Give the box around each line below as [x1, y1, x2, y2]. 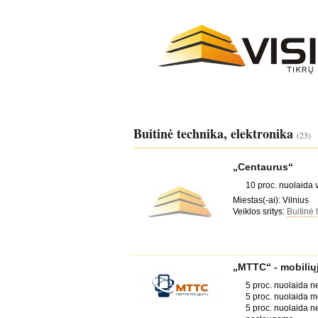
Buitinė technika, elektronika [133, 124, 297, 143]
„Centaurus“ [232, 161, 293, 172]
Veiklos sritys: [232, 207, 285, 216]
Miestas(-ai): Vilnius [232, 195, 309, 205]
